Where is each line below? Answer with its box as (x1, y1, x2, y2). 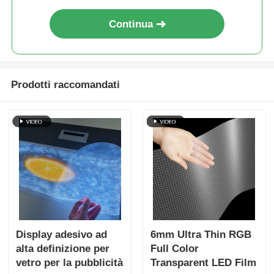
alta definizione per (16, 242, 110, 254)
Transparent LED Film (150, 256, 256, 268)
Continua (109, 18, 154, 30)
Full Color (150, 242, 199, 254)
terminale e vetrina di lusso (100, 9, 233, 21)
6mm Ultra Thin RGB (150, 228, 251, 240)
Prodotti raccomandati (10, 79, 120, 91)
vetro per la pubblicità (16, 256, 124, 268)
